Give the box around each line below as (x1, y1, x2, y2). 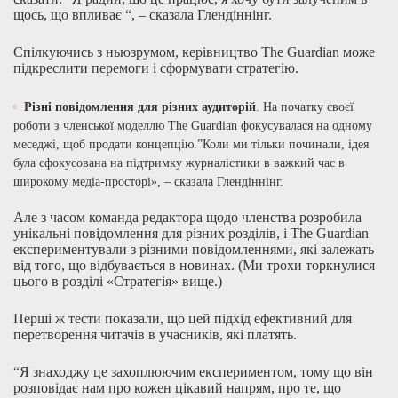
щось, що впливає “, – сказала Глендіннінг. (13, 6, 272, 22)
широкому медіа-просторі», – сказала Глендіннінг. (13, 174, 283, 188)
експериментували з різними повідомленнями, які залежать (13, 241, 374, 257)
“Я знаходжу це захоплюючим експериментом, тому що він (13, 363, 373, 379)
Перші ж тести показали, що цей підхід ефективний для (13, 310, 352, 326)
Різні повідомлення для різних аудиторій (24, 99, 256, 114)
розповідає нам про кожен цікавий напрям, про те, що (13, 379, 341, 395)
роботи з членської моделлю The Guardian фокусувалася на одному (13, 118, 372, 132)
